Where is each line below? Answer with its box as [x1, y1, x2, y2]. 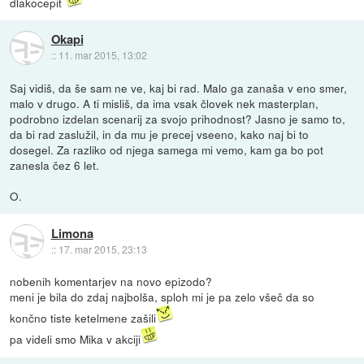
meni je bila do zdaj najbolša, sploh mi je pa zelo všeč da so [10, 288, 315, 305]
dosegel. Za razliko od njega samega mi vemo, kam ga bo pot [10, 141, 324, 158]
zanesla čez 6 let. [10, 157, 100, 174]
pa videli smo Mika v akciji [10, 331, 141, 348]
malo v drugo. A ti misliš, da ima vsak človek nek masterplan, [10, 95, 319, 112]
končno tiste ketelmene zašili [10, 310, 157, 327]
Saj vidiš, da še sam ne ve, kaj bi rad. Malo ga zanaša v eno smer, [10, 80, 348, 97]
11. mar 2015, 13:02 [58, 48, 147, 63]
